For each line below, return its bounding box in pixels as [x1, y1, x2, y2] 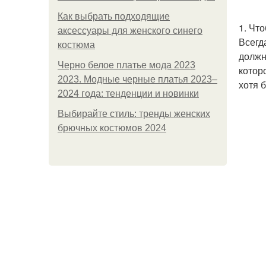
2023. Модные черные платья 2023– [58, 74, 217, 84]
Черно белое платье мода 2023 [58, 60, 195, 70]
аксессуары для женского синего [58, 26, 202, 36]
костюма [58, 40, 95, 50]
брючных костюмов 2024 [58, 123, 166, 133]
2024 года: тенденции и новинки [58, 88, 199, 99]
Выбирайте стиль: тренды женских [58, 109, 210, 119]
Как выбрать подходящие [58, 11, 170, 21]
